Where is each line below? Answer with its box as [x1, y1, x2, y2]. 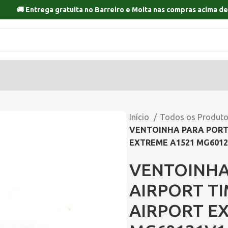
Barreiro [95, 6, 124, 14]
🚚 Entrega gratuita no [17, 6, 95, 14]
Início [129, 112, 151, 122]
